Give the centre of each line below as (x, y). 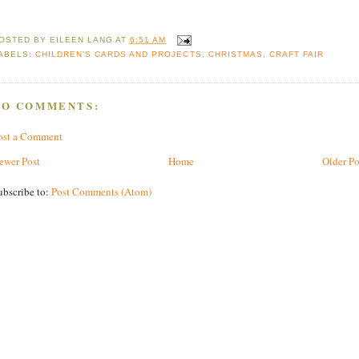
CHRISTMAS (235, 54)
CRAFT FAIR (296, 54)
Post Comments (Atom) (101, 191)
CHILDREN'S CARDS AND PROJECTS (119, 54)
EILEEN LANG (82, 40)
